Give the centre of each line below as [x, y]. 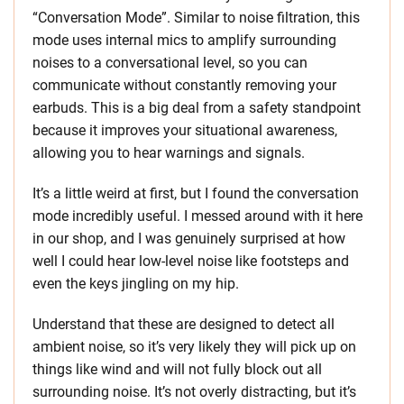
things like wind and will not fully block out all [177, 370]
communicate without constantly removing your [184, 86]
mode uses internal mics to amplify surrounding [184, 41]
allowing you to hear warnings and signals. [169, 153]
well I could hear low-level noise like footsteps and [191, 262]
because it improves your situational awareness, [185, 131]
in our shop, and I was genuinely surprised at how [189, 239]
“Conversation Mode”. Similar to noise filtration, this [196, 18]
